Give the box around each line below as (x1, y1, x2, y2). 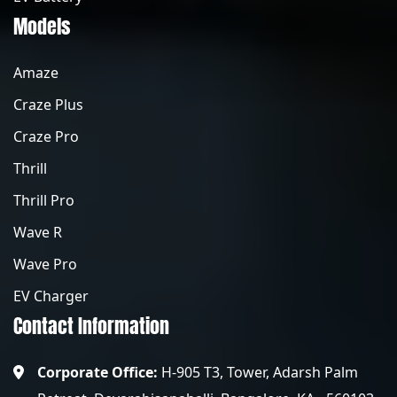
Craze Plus (13, 95, 83, 114)
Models (13, 12, 70, 41)
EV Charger (13, 286, 89, 306)
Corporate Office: (37, 362, 158, 382)
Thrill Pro (13, 191, 74, 210)
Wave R (13, 222, 62, 242)
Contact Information (13, 311, 169, 340)
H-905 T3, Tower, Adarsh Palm (158, 362, 358, 382)
